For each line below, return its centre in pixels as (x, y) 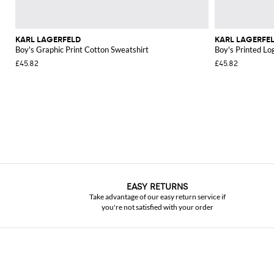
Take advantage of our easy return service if (157, 197)
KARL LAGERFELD (48, 39)
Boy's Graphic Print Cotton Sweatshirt (82, 49)
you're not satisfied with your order (157, 207)
